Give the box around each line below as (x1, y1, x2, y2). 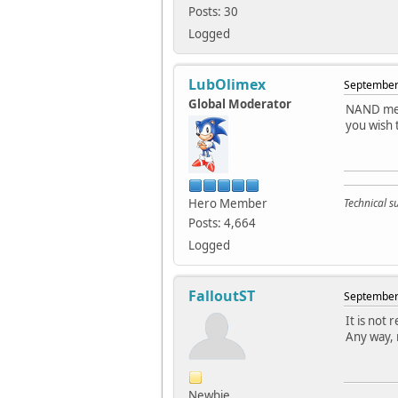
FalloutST (188, 286, 255, 306)
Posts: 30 (188, 4, 238, 20)
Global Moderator (188, 96, 291, 113)
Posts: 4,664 (188, 215, 256, 232)
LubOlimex (188, 75, 266, 95)
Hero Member (188, 195, 267, 212)
